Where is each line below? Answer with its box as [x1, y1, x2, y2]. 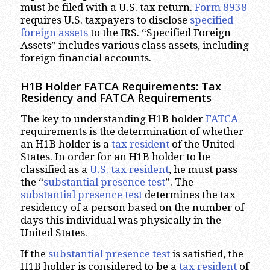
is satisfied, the [169, 248, 243, 260]
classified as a [20, 163, 90, 175]
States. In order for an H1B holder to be [20, 150, 210, 163]
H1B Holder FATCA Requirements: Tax [20, 79, 221, 94]
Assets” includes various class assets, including [20, 39, 249, 52]
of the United [169, 137, 234, 150]
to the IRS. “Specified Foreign [87, 27, 231, 39]
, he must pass [168, 163, 237, 175]
